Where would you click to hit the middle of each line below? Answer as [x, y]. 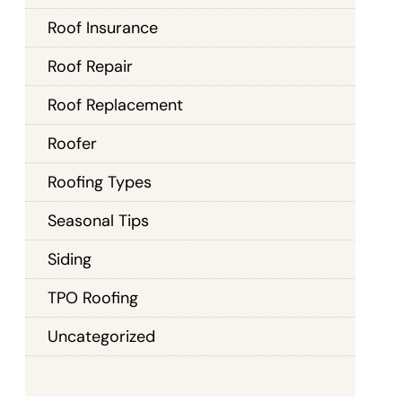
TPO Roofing [92, 297]
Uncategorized [101, 336]
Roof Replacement [115, 105]
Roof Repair [90, 66]
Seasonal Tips [98, 220]
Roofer [72, 143]
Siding [69, 259]
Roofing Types [99, 182]
